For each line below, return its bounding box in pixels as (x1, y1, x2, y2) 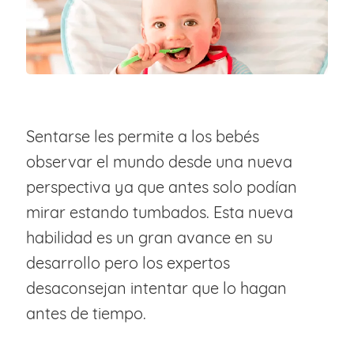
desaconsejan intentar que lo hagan (25, 277, 287, 298)
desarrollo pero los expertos (25, 252, 230, 273)
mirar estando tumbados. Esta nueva (25, 201, 293, 222)
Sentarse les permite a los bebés (25, 126, 259, 146)
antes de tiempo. (25, 303, 146, 323)
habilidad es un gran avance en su (25, 227, 273, 247)
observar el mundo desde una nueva (25, 151, 292, 171)
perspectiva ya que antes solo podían (25, 176, 297, 197)
